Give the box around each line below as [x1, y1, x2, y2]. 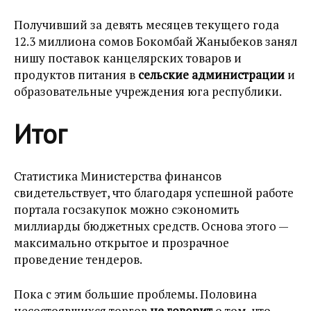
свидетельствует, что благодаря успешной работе [14, 185, 294, 201]
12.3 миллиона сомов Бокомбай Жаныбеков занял [14, 33, 297, 50]
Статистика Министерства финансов [14, 168, 221, 185]
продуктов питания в [14, 67, 138, 83]
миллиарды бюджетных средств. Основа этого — [14, 218, 288, 235]
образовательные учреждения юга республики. [14, 83, 282, 100]
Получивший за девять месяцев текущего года [14, 17, 279, 33]
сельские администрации [138, 67, 285, 83]
